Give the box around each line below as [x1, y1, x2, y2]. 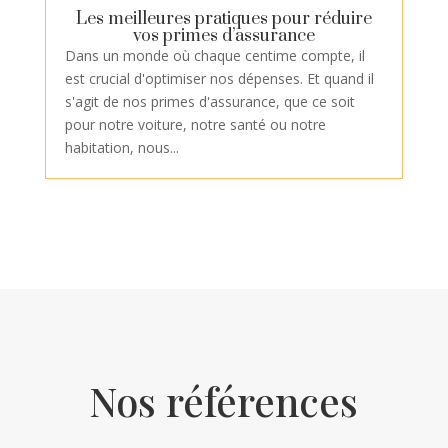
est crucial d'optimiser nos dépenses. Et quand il [64, 69, 374, 89]
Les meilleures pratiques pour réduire [75, 8, 372, 31]
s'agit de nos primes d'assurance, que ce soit [64, 92, 355, 112]
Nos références [89, 374, 359, 428]
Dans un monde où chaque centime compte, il [64, 46, 365, 66]
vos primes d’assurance [132, 25, 315, 48]
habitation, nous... [64, 138, 179, 158]
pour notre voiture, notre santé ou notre [64, 115, 326, 135]
